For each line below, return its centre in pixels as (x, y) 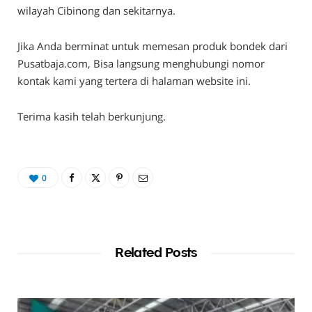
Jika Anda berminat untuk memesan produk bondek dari (153, 46)
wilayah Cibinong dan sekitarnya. (96, 10)
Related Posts (156, 252)
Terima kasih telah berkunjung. (92, 116)
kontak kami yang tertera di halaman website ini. (134, 80)
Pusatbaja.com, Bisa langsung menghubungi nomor (141, 63)
